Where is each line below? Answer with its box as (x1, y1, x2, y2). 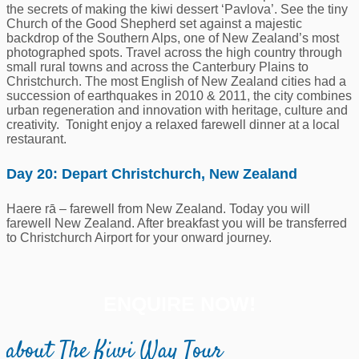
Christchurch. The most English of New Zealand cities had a (6, 75, 346, 89)
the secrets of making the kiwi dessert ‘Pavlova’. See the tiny (6, 2, 348, 17)
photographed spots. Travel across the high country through (6, 46, 342, 60)
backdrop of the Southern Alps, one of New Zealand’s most (6, 31, 339, 46)
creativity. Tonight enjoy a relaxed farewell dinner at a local (6, 118, 340, 132)
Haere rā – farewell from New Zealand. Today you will (6, 202, 310, 216)
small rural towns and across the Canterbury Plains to (6, 60, 309, 75)
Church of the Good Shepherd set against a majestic (6, 17, 302, 31)
